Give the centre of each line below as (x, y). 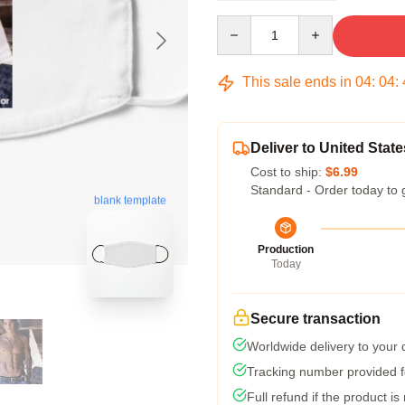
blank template (130, 200)
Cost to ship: (288, 172)
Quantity (240, 24)
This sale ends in (297, 82)
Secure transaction (316, 319)
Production (286, 250)
